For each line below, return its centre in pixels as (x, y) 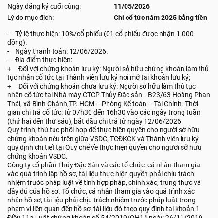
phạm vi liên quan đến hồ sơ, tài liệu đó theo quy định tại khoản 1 (103, 209)
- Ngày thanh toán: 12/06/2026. (58, 51)
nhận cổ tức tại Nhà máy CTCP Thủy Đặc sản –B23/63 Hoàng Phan (109, 95)
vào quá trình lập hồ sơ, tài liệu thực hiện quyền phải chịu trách (101, 174)
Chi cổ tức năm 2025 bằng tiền (161, 18)
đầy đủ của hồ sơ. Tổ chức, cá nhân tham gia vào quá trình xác (101, 191)
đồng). (17, 42)
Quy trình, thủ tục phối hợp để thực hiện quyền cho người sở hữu (103, 130)
